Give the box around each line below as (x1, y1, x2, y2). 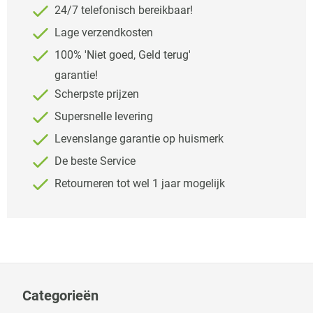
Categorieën (22, 287, 99, 304)
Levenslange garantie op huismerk (52, 132, 224, 146)
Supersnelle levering (52, 110, 153, 124)
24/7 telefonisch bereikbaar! (52, 3, 193, 17)
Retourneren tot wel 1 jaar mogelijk (52, 177, 225, 191)
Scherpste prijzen (52, 87, 139, 101)
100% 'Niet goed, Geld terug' (52, 48, 191, 62)
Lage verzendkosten (52, 26, 153, 40)
